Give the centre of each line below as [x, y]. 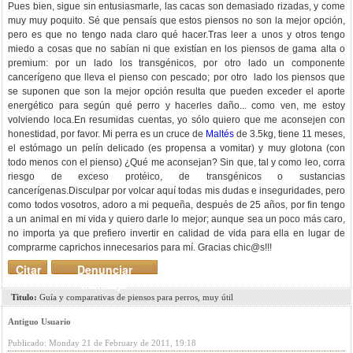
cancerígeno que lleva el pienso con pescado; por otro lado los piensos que [176, 77]
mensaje [104, 284]
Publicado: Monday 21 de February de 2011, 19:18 [102, 343]
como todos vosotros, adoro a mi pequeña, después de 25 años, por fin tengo [176, 205]
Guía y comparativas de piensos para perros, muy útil [135, 297]
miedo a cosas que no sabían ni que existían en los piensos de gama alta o [176, 49]
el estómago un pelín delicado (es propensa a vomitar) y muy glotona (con [176, 148]
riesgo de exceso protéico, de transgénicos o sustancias [176, 176]
